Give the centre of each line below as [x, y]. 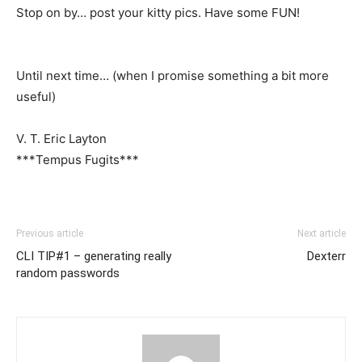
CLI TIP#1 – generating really [94, 256]
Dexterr [326, 256]
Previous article [50, 233]
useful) [36, 96]
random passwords [68, 273]
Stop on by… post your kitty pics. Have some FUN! [158, 12]
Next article [322, 233]
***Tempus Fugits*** [78, 159]
